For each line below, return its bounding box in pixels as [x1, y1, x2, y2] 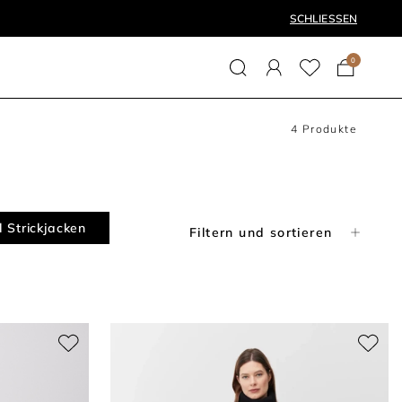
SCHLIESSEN [289, 11, 357, 25]
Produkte [298, 122, 357, 135]
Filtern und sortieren [189, 223, 333, 240]
